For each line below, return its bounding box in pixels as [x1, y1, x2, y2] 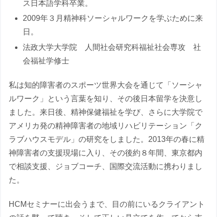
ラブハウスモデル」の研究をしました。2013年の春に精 [9, 135, 205, 143]
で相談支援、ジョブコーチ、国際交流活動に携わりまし [9, 162, 203, 170]
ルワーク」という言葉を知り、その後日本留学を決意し [9, 94, 203, 103]
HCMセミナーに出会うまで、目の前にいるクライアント [9, 200, 205, 209]
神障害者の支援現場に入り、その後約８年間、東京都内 [9, 148, 203, 157]
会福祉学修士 [23, 56, 70, 65]
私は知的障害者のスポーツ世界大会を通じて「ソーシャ [9, 80, 203, 89]
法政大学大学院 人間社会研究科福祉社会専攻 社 [23, 43, 201, 51]
